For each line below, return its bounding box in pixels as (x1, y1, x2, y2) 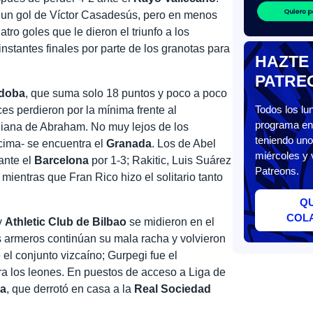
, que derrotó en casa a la (6, 282, 132, 295)
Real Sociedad (131, 282, 212, 295)
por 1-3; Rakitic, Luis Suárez (89, 154, 232, 166)
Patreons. (254, 165, 299, 177)
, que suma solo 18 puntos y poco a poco (25, 87, 228, 99)
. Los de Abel (152, 137, 217, 150)
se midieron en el (126, 215, 215, 228)
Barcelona (34, 154, 89, 166)
